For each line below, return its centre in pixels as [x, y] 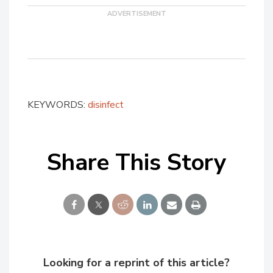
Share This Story [136, 162]
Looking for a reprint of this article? [136, 263]
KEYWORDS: [58, 105]
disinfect [106, 105]
